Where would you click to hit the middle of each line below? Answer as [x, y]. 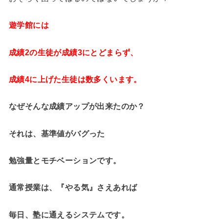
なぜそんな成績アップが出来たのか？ [77, 106]
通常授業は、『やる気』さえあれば [73, 187]
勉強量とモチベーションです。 [65, 161]
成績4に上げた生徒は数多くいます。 [75, 79]
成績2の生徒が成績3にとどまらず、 [73, 52]
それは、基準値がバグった [57, 133]
